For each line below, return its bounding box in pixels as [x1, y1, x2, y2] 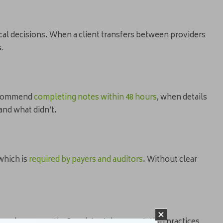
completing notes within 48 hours [34, 91, 157, 105]
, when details [157, 91, 207, 105]
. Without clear [143, 153, 197, 167]
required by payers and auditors [29, 153, 143, 167]
